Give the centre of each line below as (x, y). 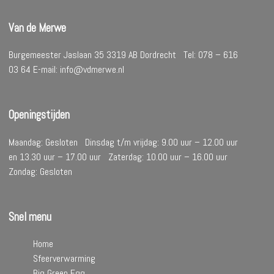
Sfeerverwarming (65, 259)
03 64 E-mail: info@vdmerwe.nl (67, 70)
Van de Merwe (38, 28)
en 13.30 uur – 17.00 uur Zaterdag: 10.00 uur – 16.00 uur (121, 157)
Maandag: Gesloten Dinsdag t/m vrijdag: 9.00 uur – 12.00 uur (124, 142)
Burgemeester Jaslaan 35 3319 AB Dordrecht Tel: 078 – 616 (124, 55)
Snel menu (30, 217)
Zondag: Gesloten (41, 171)
